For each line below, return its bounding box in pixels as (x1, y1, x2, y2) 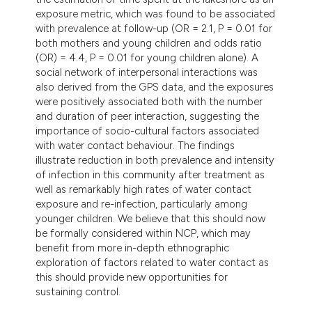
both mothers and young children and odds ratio (36, 36, 263, 49)
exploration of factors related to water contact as (36, 256, 270, 269)
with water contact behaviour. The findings (36, 139, 235, 152)
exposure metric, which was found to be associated (36, 7, 276, 20)
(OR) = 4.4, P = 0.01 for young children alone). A (36, 51, 259, 64)
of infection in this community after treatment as (36, 168, 265, 181)
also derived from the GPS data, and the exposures (36, 80, 274, 93)
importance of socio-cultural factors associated (36, 124, 260, 137)
